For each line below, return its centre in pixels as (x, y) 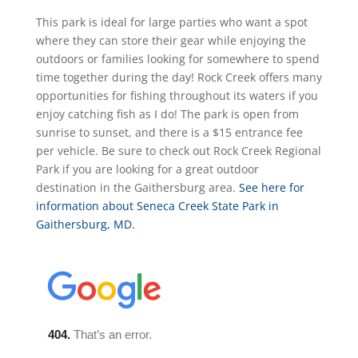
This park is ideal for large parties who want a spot (171, 22)
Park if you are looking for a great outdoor (147, 169)
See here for (270, 187)
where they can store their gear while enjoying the (171, 40)
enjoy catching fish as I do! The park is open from (167, 113)
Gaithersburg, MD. (85, 224)
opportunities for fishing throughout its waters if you (177, 95)
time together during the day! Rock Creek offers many (179, 77)
